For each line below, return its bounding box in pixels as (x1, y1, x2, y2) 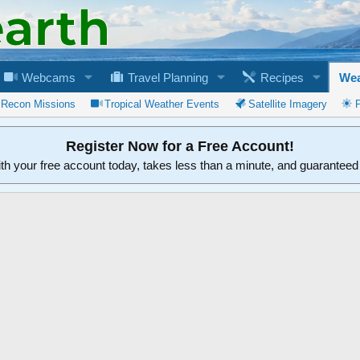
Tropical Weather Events (104, 97, 219, 110)
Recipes (257, 70, 305, 84)
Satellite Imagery (247, 97, 327, 110)
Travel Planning (125, 70, 209, 84)
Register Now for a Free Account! (66, 137, 294, 154)
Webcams (18, 70, 76, 84)
